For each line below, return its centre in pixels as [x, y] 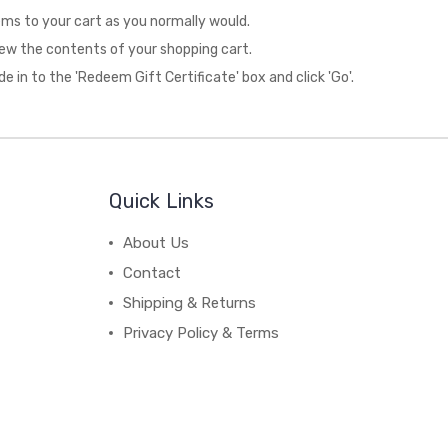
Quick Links [162, 201]
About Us [156, 243]
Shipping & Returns [190, 303]
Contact [152, 273]
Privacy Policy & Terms [201, 333]
